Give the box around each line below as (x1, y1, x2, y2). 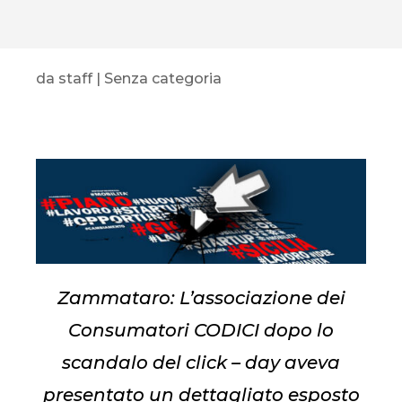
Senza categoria (104, 70, 222, 87)
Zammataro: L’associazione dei (57, 287, 345, 310)
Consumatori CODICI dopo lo (68, 319, 334, 342)
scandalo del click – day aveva (62, 352, 340, 374)
